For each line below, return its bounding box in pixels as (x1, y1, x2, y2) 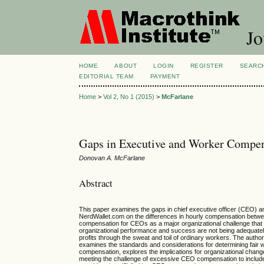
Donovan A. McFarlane (79, 154, 146, 162)
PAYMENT (150, 73, 180, 80)
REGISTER (190, 62, 223, 69)
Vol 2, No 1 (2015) (103, 93, 155, 101)
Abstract (79, 176, 113, 190)
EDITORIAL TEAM (79, 73, 134, 80)
